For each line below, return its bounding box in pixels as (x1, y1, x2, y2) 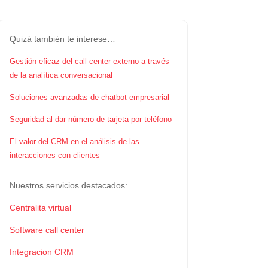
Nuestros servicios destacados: (9, 181, 127, 191)
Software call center (9, 225, 84, 235)
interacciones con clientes (9, 151, 100, 160)
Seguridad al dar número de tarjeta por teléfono (9, 115, 172, 124)
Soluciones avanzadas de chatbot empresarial (9, 93, 169, 102)
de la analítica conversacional (9, 71, 112, 80)
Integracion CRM (9, 247, 74, 257)
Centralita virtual (9, 203, 71, 213)
